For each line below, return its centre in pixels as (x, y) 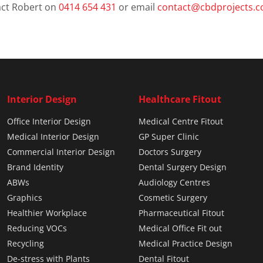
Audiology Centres (174, 183)
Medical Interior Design (53, 137)
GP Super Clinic (169, 137)
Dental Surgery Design (183, 167)
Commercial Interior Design (61, 152)
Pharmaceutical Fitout (181, 213)
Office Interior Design (49, 122)
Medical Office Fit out (180, 228)
